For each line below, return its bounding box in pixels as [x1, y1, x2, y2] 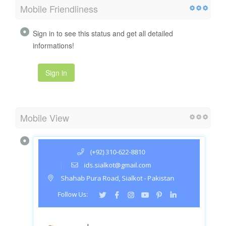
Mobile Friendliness [20, 2, 98, 16]
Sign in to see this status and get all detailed [33, 28, 173, 39]
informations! [33, 40, 74, 51]
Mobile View [20, 111, 69, 125]
